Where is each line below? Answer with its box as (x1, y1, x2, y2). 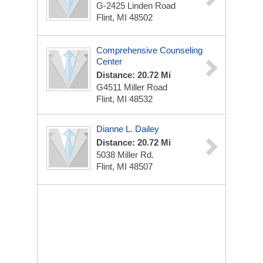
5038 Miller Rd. (96, 150, 154, 160)
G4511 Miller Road (96, 82, 167, 92)
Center (96, 56, 122, 66)
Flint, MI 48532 (96, 94, 153, 104)
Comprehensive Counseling (96, 45, 203, 55)
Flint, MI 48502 (96, 12, 153, 22)
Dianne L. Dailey (96, 124, 159, 134)
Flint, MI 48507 (96, 161, 153, 171)
